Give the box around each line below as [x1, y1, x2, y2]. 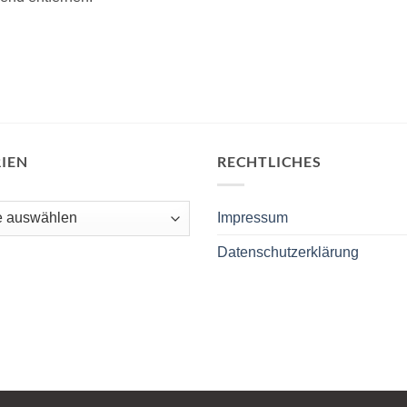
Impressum [217, 209, 288, 225]
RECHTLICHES [217, 153, 322, 171]
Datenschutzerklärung [217, 243, 359, 260]
